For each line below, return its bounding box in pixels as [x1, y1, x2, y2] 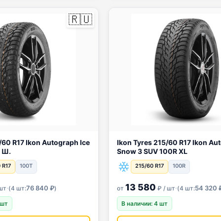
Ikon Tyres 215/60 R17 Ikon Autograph [117, 138, 179, 147]
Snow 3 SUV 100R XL [117, 147, 187, 155]
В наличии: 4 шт [121, 200, 168, 207]
